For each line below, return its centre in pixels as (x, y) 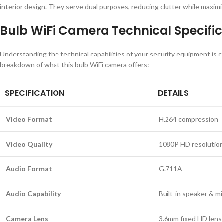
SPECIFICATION (35, 93)
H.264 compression (188, 119)
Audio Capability (33, 194)
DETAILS (173, 93)
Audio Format (29, 169)
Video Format (29, 119)
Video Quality (29, 144)
